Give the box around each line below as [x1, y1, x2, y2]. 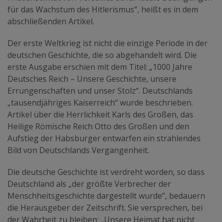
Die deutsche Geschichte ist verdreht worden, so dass [7, 166, 205, 177]
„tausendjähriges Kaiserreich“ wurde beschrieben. [7, 97, 193, 108]
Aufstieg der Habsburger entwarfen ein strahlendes [7, 132, 201, 144]
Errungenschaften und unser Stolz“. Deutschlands [7, 85, 193, 96]
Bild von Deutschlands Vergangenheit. [7, 144, 149, 156]
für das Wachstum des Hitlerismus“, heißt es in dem [7, 3, 198, 15]
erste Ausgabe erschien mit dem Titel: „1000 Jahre [7, 61, 192, 72]
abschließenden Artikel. [7, 15, 94, 27]
